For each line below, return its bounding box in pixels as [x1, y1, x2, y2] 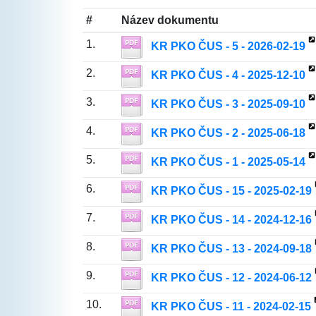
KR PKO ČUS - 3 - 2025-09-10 [150, 98, 305, 111]
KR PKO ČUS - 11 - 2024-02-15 [150, 300, 311, 313]
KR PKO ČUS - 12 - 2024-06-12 [150, 272, 312, 284]
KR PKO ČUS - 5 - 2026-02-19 [150, 40, 305, 53]
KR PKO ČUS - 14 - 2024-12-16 [150, 214, 312, 226]
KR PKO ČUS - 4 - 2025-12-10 [150, 69, 305, 82]
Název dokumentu [121, 14, 219, 26]
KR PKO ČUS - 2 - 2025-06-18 [150, 127, 305, 140]
